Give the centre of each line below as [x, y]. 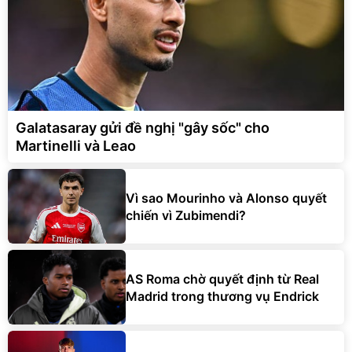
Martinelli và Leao [76, 146]
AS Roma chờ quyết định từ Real [222, 279]
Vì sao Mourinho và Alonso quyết [226, 198]
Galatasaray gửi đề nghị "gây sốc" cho [143, 128]
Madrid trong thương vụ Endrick [222, 296]
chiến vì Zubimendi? [186, 215]
